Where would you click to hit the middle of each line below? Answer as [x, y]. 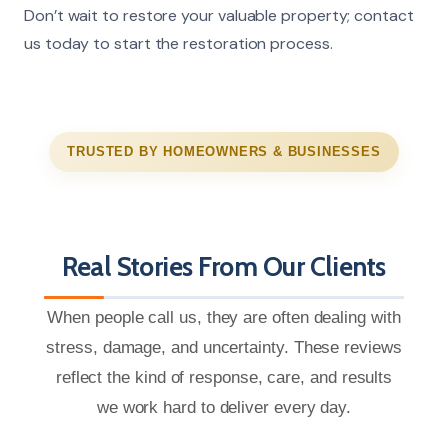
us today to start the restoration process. [178, 43]
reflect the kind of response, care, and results [224, 377]
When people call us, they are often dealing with [224, 317]
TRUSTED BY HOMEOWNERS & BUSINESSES [224, 151]
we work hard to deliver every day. [224, 407]
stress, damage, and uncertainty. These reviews [224, 347]
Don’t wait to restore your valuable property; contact [219, 15]
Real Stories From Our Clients [224, 266]
